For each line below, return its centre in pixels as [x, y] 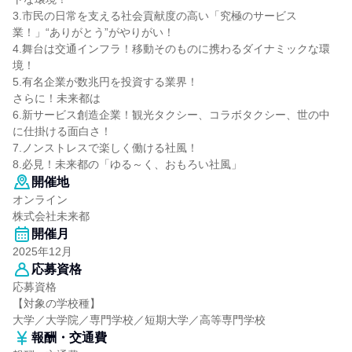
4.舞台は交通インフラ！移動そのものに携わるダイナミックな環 [171, 49]
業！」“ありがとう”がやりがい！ [93, 32]
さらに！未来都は [57, 98]
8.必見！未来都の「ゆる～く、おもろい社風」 [127, 164]
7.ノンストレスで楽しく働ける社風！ [105, 148]
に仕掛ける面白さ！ [62, 131]
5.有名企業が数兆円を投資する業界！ [105, 82]
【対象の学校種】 [57, 303]
